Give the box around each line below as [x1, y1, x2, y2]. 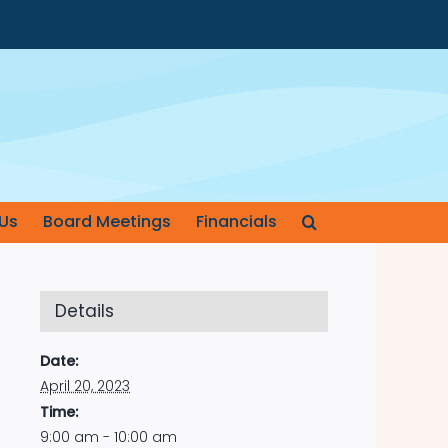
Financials [195, 210, 277, 233]
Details [55, 299, 114, 323]
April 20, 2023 [40, 376, 130, 396]
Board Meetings [42, 210, 171, 233]
